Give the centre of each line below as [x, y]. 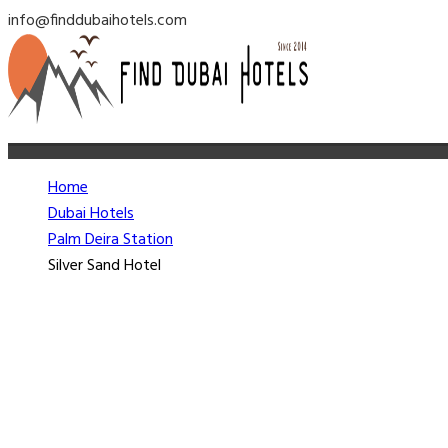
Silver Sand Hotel [104, 266]
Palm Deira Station [110, 240]
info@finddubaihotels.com [97, 21]
